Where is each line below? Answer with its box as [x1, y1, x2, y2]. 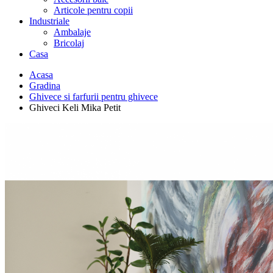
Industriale [29, 16, 69, 26]
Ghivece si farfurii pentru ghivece [29, 91, 158, 102]
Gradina [29, 80, 60, 91]
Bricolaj [54, 38, 84, 48]
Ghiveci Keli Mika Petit [29, 102, 121, 113]
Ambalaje [54, 27, 91, 37]
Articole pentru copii [54, 5, 133, 15]
